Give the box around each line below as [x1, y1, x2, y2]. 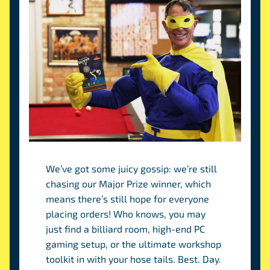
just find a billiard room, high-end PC [46, 223, 206, 234]
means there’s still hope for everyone [46, 193, 210, 204]
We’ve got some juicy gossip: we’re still [46, 163, 218, 174]
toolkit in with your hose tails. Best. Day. [46, 253, 222, 265]
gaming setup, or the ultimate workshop [46, 238, 222, 250]
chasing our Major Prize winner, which [46, 178, 212, 189]
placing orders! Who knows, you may [46, 208, 206, 219]
